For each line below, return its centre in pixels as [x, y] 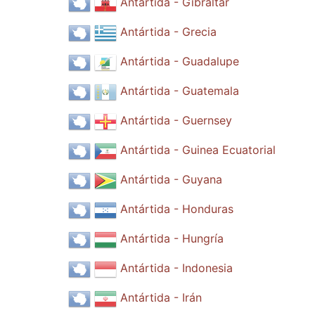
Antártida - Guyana [171, 180]
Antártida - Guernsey [176, 121]
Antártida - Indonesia [176, 268]
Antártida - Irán [161, 298]
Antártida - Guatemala [179, 91]
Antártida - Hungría [172, 239]
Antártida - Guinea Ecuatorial [198, 150]
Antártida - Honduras [176, 209]
